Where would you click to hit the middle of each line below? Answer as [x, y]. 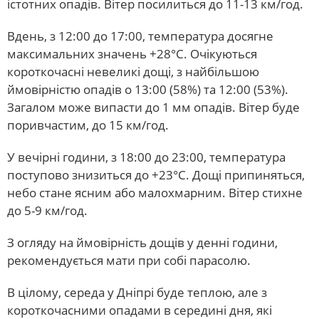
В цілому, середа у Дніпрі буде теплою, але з [137, 292]
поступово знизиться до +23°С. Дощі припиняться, [156, 175]
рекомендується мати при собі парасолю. [129, 260]
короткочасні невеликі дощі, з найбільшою [133, 72]
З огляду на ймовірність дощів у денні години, [142, 242]
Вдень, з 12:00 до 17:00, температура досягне [140, 36]
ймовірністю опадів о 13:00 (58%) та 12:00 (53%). [148, 89]
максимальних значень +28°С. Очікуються [132, 54]
